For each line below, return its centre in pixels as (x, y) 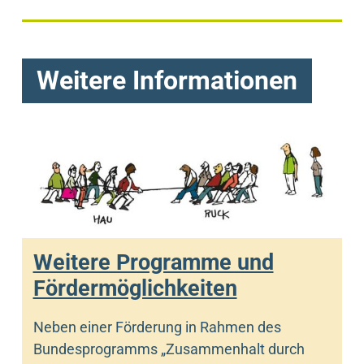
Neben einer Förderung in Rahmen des (157, 327)
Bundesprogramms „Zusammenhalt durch (169, 349)
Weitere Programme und (153, 262)
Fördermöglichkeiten (135, 288)
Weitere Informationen (167, 81)
